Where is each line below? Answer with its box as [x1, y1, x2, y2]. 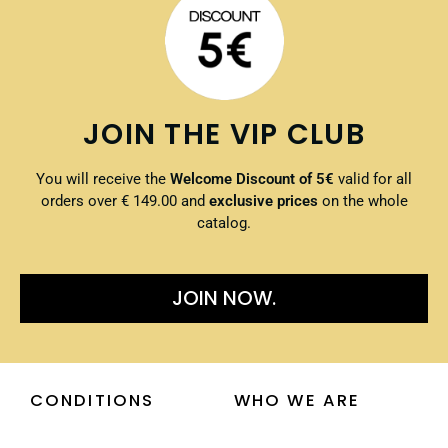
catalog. [197, 214, 251, 233]
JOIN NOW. [172, 284, 276, 312]
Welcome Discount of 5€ [166, 170, 334, 189]
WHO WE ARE [234, 388, 360, 412]
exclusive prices [208, 192, 318, 211]
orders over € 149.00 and [40, 192, 209, 211]
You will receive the [36, 170, 166, 189]
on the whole [317, 192, 408, 211]
